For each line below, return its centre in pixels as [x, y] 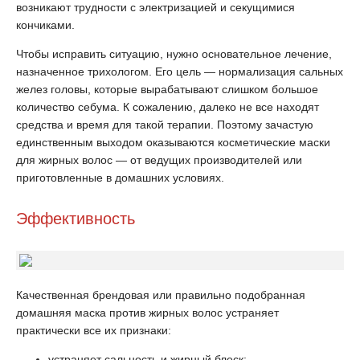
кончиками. [45, 25]
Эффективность [76, 219]
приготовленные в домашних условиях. [120, 178]
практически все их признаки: [94, 330]
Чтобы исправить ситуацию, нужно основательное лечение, [174, 54]
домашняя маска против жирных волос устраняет [147, 313]
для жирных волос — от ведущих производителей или [159, 160]
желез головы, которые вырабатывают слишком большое [167, 89]
